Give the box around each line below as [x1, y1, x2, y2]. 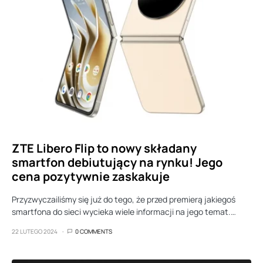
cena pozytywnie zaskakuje [12, 168, 170, 184]
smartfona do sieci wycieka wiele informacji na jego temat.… [12, 206, 236, 217]
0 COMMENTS [75, 227, 112, 235]
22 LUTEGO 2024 [12, 227, 58, 235]
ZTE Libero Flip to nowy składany [12, 140, 197, 156]
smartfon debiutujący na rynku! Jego [12, 154, 222, 170]
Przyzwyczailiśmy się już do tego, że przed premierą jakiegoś [12, 194, 235, 205]
